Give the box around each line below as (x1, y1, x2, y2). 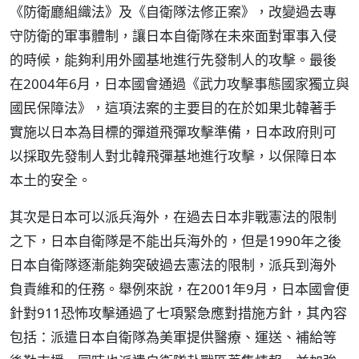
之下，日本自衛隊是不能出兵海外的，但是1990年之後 (10, 232, 341, 250)
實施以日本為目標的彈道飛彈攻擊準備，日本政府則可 (10, 123, 337, 141)
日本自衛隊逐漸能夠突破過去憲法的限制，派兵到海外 (10, 256, 337, 274)
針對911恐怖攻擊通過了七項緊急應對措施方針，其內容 (10, 304, 347, 322)
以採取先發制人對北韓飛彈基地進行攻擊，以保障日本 (10, 147, 337, 165)
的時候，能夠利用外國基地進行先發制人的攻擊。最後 (10, 50, 337, 69)
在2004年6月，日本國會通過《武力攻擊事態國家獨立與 (10, 75, 349, 93)
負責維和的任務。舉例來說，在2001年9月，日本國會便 (10, 280, 349, 298)
